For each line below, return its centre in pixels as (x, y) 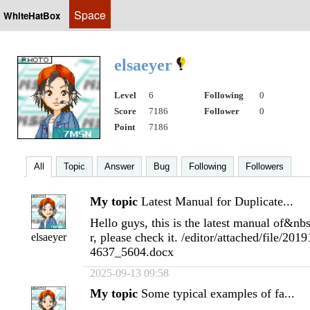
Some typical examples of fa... (218, 293)
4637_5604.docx (132, 252)
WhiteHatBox (32, 16)
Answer (119, 166)
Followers (265, 166)
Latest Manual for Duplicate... (217, 201)
